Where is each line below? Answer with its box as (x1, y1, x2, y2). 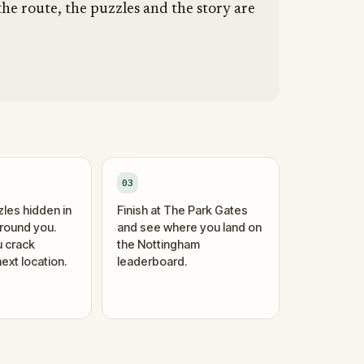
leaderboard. (117, 254, 188, 268)
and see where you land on (117, 220, 262, 234)
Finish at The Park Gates (117, 203, 249, 217)
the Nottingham (117, 237, 201, 251)
